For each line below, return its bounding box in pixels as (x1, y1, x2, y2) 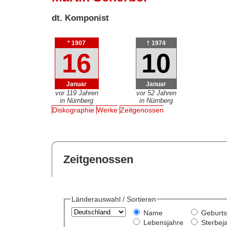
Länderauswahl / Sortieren (71, 195, 156, 204)
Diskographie (52, 106, 95, 115)
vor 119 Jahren (55, 89, 98, 97)
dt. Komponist (52, 13, 109, 23)
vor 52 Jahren (136, 89, 176, 97)
